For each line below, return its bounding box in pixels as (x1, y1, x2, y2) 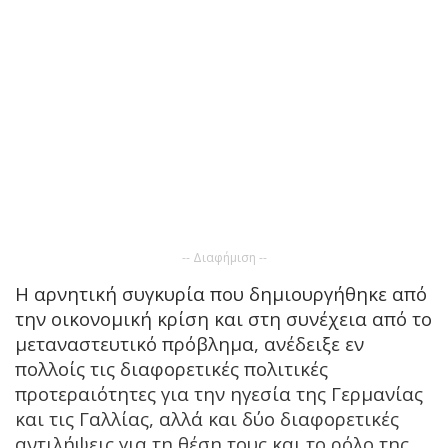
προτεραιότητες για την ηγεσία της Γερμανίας (15, 380, 423, 406)
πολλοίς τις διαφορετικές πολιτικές (15, 355, 328, 381)
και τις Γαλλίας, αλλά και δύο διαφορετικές (15, 405, 399, 431)
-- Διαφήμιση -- (181, 248, 267, 266)
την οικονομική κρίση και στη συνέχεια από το (15, 305, 432, 331)
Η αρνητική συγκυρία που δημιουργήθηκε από (15, 280, 427, 306)
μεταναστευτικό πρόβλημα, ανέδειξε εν (15, 330, 364, 356)
